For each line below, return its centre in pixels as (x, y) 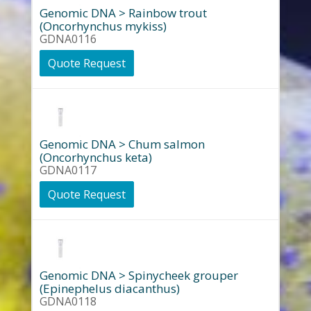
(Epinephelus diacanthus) (109, 288)
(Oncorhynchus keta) (95, 157)
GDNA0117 (68, 170)
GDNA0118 (68, 301)
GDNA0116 (68, 39)
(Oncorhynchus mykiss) (103, 26)
